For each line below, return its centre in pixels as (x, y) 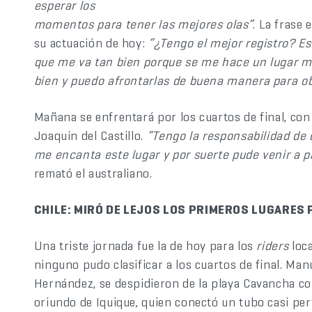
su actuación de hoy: (91, 43)
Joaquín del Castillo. (90, 135)
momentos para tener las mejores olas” (143, 24)
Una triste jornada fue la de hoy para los (145, 245)
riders (274, 245)
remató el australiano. (93, 173)
